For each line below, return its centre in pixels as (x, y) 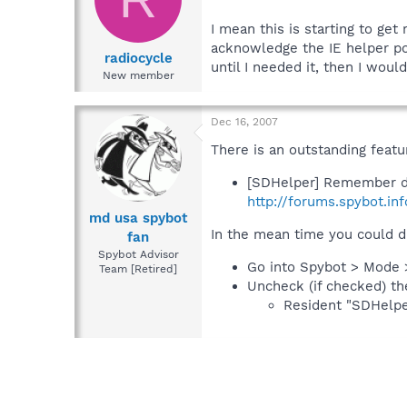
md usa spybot (138, 218)
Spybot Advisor (138, 254)
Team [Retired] (138, 268)
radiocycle (138, 59)
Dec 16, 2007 (244, 122)
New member (138, 76)
